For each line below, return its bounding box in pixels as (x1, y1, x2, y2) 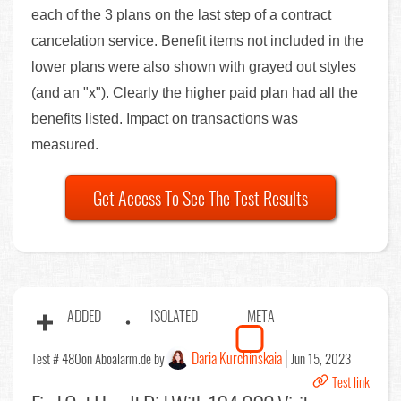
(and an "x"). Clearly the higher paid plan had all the (31, 84, 358, 100)
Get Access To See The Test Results (93, 183, 308, 211)
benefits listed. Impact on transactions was (31, 110, 298, 126)
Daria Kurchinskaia (192, 346, 282, 369)
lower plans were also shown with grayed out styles (31, 58, 356, 74)
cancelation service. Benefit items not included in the (31, 32, 363, 48)
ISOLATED (150, 304, 198, 327)
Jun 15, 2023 (291, 347, 351, 368)
